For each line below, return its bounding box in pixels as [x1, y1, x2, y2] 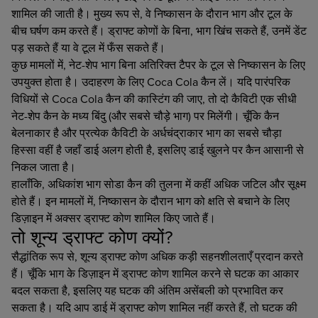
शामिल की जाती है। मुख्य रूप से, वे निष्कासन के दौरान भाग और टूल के [11, 5, 292, 21]
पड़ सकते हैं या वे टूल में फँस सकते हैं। [11, 39, 165, 55]
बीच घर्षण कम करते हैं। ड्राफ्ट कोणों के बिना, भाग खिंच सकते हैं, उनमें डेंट [11, 22, 307, 38]
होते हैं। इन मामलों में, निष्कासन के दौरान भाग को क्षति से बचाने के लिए [11, 192, 290, 209]
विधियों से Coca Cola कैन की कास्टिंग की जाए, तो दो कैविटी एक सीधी [11, 90, 297, 106]
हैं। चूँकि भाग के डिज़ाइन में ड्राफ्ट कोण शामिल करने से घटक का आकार [11, 265, 299, 281]
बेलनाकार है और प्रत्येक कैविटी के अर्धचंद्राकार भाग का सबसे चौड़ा [11, 124, 282, 141]
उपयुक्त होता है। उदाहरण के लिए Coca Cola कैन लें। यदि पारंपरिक [11, 73, 290, 89]
